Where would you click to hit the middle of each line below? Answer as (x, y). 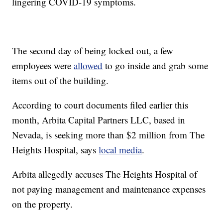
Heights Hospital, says (56, 150)
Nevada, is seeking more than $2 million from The (109, 135)
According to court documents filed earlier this (100, 105)
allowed (88, 66)
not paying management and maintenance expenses (109, 189)
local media (120, 150)
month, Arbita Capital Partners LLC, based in (99, 120)
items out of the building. (60, 81)
